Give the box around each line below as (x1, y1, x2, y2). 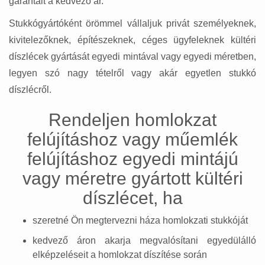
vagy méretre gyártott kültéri (22, 169, 243, 189)
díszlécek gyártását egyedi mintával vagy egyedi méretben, (9, 51, 256, 62)
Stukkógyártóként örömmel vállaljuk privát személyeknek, (9, 18, 256, 29)
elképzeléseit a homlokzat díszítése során (33, 250, 207, 260)
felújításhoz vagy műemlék (27, 130, 238, 150)
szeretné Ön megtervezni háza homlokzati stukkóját (33, 215, 248, 226)
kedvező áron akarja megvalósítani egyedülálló (33, 235, 256, 246)
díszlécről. (9, 85, 51, 95)
